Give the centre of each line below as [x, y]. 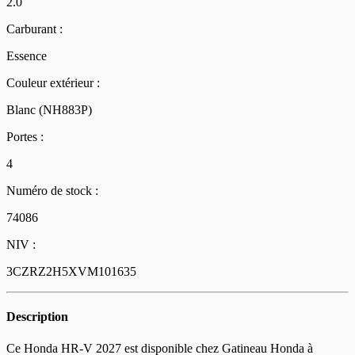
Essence [27, 56]
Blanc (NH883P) [49, 110]
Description [37, 317]
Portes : [25, 137]
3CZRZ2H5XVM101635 [71, 272]
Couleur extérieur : [53, 83]
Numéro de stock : [52, 191]
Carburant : [34, 29]
